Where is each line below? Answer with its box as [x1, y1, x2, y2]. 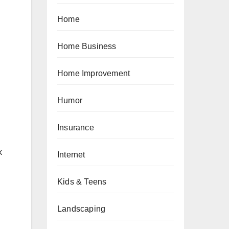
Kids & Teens [57, 177, 107, 186]
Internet [57, 150, 85, 159]
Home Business [57, 42, 117, 51]
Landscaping [57, 204, 106, 213]
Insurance [57, 123, 94, 132]
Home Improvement [57, 69, 130, 78]
